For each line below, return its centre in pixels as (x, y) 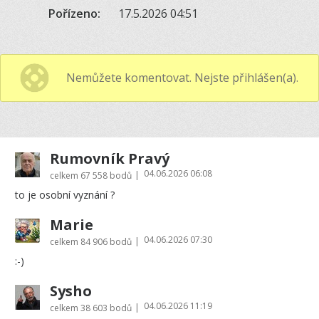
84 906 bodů (106, 241)
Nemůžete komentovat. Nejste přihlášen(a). (182, 77)
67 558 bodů (106, 175)
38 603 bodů (106, 308)
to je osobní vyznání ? (65, 194)
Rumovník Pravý (110, 158)
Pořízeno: (74, 13)
